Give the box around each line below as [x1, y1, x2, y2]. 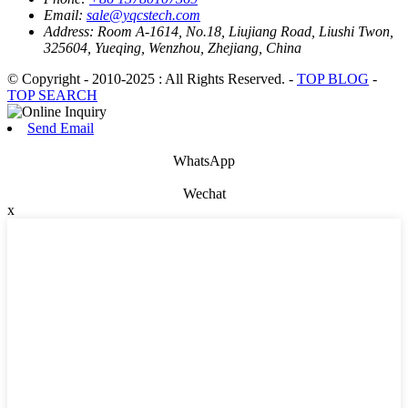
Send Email [27, 119, 94, 136]
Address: [44, 23, 94, 39]
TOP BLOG [297, 70, 369, 87]
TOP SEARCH [7, 87, 97, 103]
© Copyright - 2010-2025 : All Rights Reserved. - [7, 70, 297, 87]
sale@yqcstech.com [87, 6, 200, 23]
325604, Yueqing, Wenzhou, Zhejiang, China [44, 39, 301, 56]
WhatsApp [173, 152, 235, 168]
